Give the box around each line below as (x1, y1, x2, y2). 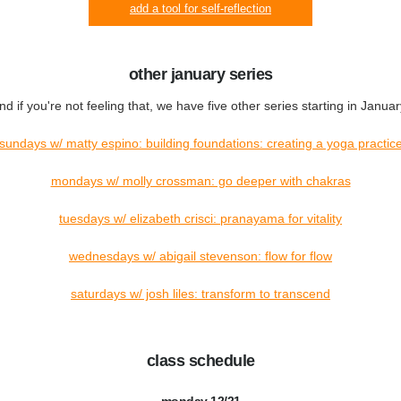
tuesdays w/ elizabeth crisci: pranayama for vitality (59, 211, 342, 226)
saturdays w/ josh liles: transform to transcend (71, 286, 330, 301)
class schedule (146, 352, 255, 370)
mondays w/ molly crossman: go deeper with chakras (50, 174, 351, 188)
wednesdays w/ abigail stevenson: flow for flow (69, 249, 332, 263)
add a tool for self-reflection (130, 2, 271, 15)
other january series (128, 65, 273, 83)
